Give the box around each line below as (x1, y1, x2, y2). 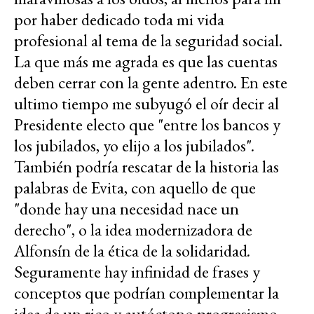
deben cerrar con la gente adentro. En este (14, 71, 287, 94)
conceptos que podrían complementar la (14, 282, 279, 304)
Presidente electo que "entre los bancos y (14, 114, 280, 136)
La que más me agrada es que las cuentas (14, 50, 278, 73)
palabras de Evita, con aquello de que (14, 177, 256, 199)
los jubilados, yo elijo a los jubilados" (14, 135, 252, 157)
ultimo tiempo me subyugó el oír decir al (14, 93, 279, 115)
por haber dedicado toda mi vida (14, 8, 224, 31)
